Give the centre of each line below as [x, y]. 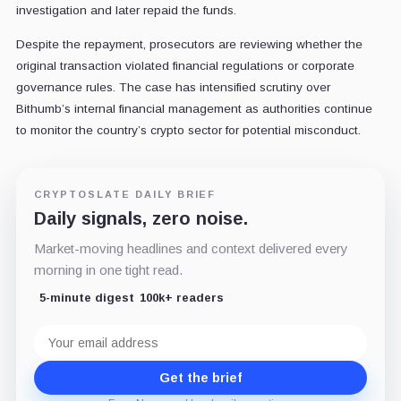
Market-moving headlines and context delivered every [191, 248]
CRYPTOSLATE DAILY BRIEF [125, 194]
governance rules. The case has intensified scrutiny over [173, 87]
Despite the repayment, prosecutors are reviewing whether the [189, 44]
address [59, 346]
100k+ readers [181, 297]
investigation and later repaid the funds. [126, 10]
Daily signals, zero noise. [141, 218]
